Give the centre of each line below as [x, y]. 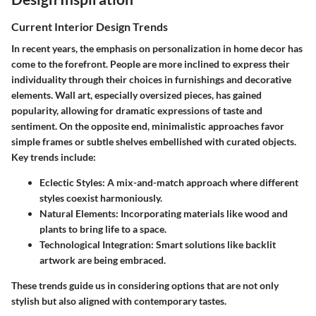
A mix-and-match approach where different [202, 183]
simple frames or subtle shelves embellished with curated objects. [154, 142]
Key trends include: [54, 157]
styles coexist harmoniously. [101, 198]
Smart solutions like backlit [215, 245]
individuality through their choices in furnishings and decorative [151, 80]
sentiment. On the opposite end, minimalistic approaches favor [148, 126]
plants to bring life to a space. [103, 229]
